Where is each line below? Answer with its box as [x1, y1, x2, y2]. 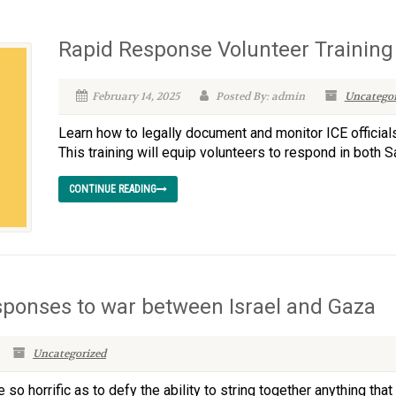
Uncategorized [33, 346, 106, 362]
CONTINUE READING [68, 183, 156, 196]
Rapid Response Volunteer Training [57, 37, 393, 63]
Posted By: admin [212, 89, 305, 104]
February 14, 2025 [91, 89, 179, 104]
